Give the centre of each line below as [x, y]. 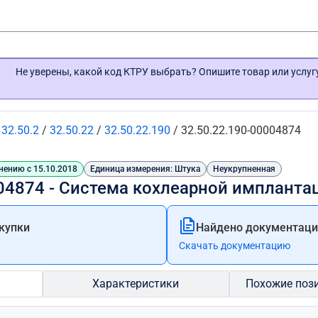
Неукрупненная [244, 169]
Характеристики [136, 284]
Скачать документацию [235, 246]
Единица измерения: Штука [145, 169]
